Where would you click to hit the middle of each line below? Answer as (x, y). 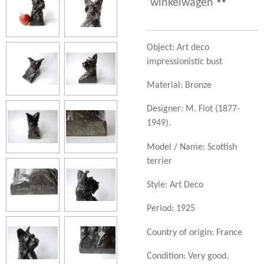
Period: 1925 (171, 209)
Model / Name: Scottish (192, 147)
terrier (159, 161)
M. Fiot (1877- (213, 109)
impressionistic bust (186, 62)
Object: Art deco (178, 47)
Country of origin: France (194, 232)
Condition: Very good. (188, 256)
